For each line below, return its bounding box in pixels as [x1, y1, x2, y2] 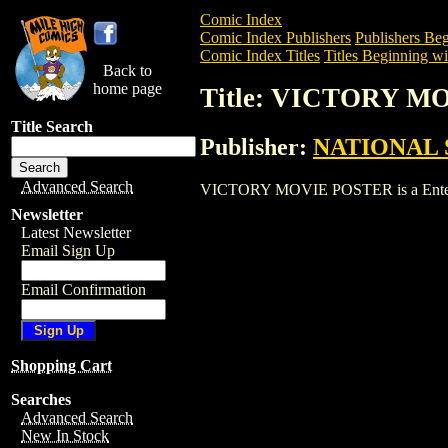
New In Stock [21, 427, 109, 444]
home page [93, 80, 162, 97]
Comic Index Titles [200, 47, 320, 64]
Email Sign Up [21, 242, 115, 259]
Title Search [11, 118, 93, 135]
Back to [103, 62, 152, 79]
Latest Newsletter [21, 224, 131, 241]
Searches [11, 391, 71, 408]
